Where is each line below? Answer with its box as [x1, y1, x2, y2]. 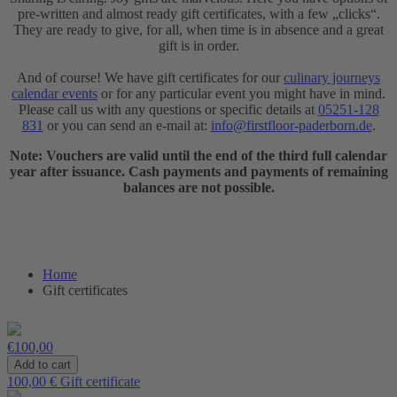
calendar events [12, 85, 97, 101]
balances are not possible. [122, 179, 275, 195]
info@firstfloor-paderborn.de [210, 117, 372, 133]
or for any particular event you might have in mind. [97, 85, 385, 101]
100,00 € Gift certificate [7, 373, 140, 389]
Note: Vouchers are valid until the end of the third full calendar [10, 147, 387, 163]
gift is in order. [158, 37, 239, 53]
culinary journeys [284, 69, 380, 85]
